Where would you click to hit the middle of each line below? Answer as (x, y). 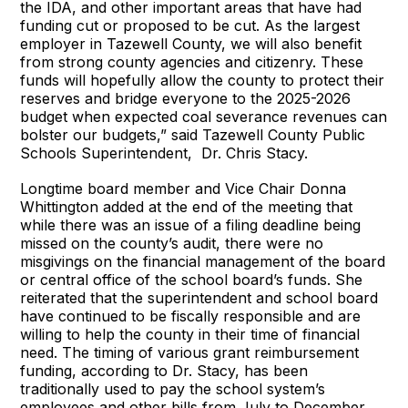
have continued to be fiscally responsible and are (191, 316)
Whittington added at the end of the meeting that (187, 207)
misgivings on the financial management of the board (203, 261)
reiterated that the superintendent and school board (199, 298)
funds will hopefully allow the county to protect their (203, 80)
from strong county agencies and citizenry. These (192, 62)
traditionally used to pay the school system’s (173, 389)
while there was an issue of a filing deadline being (191, 225)
